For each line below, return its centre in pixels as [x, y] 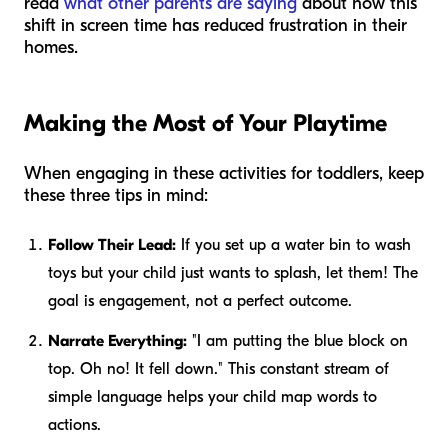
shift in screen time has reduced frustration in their [215, 25]
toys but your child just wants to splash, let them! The [233, 272]
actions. [74, 424]
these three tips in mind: [116, 195]
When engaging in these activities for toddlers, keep [224, 173]
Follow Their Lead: [112, 244]
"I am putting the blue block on [297, 340]
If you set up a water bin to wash [293, 244]
